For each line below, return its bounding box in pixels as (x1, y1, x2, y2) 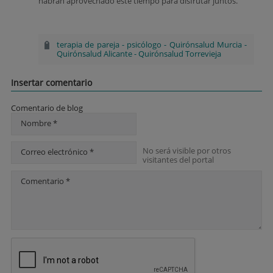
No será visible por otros (143, 144, 231, 156)
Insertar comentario (11, 77, 92, 89)
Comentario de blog (11, 102, 83, 113)
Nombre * (21, 117, 57, 129)
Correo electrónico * (21, 146, 94, 157)
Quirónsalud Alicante (57, 48, 132, 59)
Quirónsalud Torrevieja (138, 48, 221, 59)
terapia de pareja (57, 39, 119, 50)
